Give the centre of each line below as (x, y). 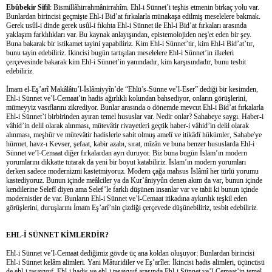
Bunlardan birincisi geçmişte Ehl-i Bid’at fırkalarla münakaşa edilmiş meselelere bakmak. (133, 16)
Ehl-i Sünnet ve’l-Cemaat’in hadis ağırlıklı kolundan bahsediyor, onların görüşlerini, (127, 98)
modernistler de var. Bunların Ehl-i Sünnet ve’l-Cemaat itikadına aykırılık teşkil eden (127, 198)
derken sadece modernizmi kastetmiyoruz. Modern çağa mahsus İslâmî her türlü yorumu (132, 171)
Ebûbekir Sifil (28, 7)
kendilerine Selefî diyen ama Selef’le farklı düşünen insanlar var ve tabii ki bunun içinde (132, 189)
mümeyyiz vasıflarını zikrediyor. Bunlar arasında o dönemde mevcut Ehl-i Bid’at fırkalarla (135, 107)
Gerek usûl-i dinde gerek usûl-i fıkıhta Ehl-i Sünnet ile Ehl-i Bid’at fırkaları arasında (126, 25)
